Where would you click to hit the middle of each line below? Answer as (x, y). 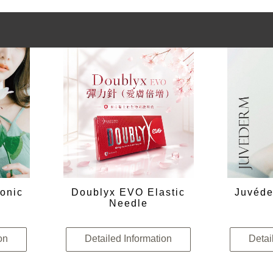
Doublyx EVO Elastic (129, 193)
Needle (128, 204)
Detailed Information (129, 239)
